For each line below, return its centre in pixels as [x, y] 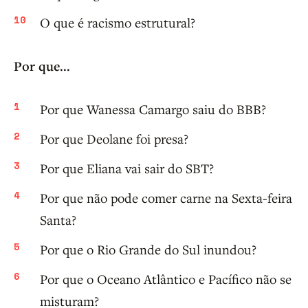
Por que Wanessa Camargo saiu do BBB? [153, 109]
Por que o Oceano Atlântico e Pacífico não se [166, 279]
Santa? [58, 220]
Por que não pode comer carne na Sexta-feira [166, 198]
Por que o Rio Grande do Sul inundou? [148, 250]
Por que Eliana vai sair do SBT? [127, 168]
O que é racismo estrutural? [118, 23]
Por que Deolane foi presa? [114, 139]
